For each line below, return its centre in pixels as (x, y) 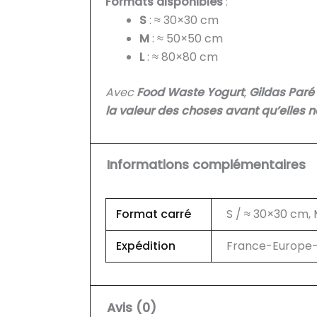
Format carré (153, 214)
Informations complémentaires (206, 165)
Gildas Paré (281, 92)
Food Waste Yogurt (190, 92)
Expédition (145, 246)
